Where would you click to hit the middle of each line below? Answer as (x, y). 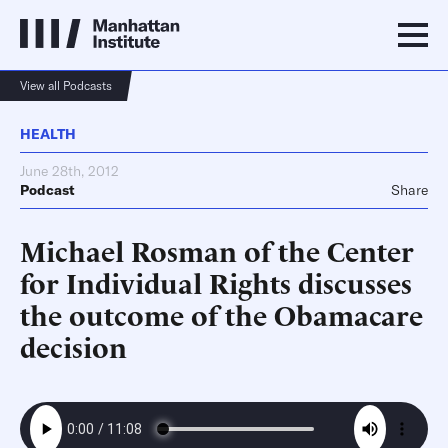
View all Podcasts (66, 85)
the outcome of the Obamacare (221, 313)
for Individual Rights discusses (216, 281)
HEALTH (48, 134)
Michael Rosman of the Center (217, 249)
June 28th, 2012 (69, 171)
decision (73, 345)
